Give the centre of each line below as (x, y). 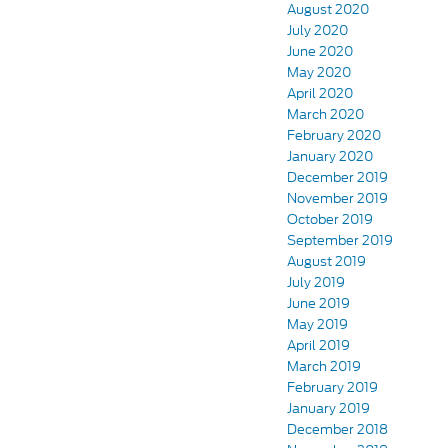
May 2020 (319, 73)
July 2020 (317, 31)
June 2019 (318, 304)
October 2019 (330, 220)
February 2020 (334, 136)
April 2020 (320, 94)
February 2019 (332, 388)
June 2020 (320, 52)
